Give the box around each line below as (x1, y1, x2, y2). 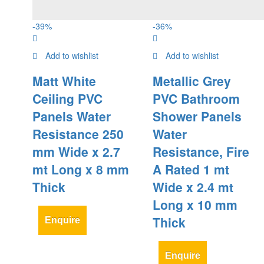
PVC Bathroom (153, 89, 240, 107)
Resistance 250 (32, 124, 124, 143)
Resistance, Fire (153, 142, 249, 160)
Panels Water (32, 107, 111, 125)
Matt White (32, 71, 96, 90)
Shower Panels (153, 107, 242, 125)
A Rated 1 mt (153, 160, 229, 178)
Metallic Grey (153, 71, 231, 90)
